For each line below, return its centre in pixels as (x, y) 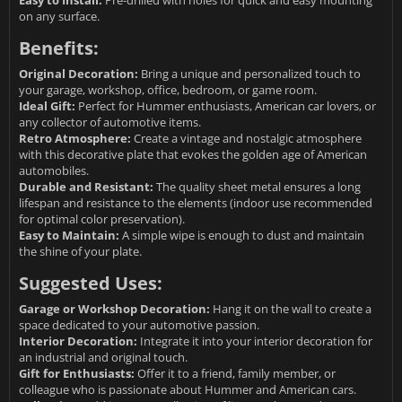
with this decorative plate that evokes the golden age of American (193, 155)
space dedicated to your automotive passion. (139, 325)
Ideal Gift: (47, 106)
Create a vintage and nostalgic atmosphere (246, 139)
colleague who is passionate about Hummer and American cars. (188, 390)
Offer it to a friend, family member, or (235, 374)
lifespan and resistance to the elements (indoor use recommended (196, 203)
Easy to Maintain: (69, 236)
